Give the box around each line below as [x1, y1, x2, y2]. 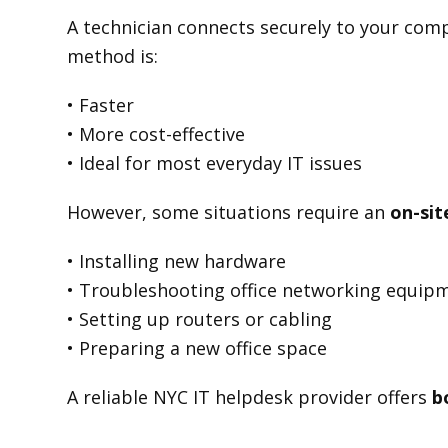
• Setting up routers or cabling [67, 307, 333, 331]
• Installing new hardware [67, 249, 287, 273]
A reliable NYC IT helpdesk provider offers [67, 385, 433, 409]
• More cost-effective [67, 122, 246, 146]
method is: [67, 44, 159, 68]
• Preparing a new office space [67, 336, 328, 360]
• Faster [67, 93, 135, 117]
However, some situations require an [67, 200, 391, 224]
